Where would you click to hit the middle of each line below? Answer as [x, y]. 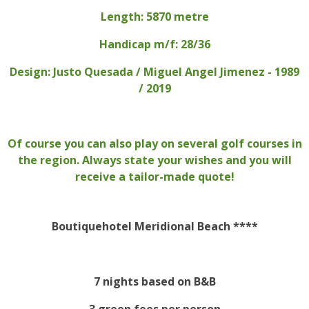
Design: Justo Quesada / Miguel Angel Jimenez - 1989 [154, 72]
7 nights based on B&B [154, 282]
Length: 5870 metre [154, 17]
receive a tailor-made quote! [154, 177]
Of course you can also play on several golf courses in [154, 144]
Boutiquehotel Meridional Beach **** [154, 227]
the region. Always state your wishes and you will [154, 160]
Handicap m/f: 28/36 [154, 44]
